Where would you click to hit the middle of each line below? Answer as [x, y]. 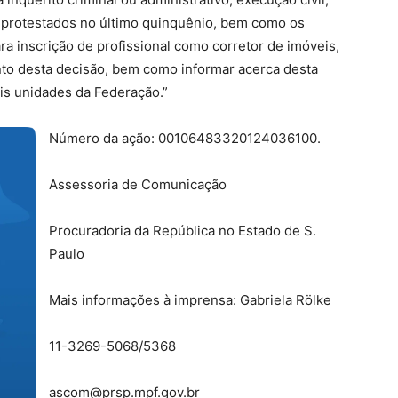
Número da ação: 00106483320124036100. [185, 138]
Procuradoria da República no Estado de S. [183, 231]
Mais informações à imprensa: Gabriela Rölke [190, 300]
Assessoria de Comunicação [138, 184]
